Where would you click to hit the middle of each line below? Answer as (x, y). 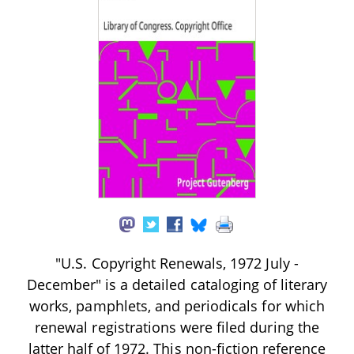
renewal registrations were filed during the (177, 327)
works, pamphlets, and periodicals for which (177, 305)
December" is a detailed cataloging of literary (177, 284)
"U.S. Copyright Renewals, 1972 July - (177, 263)
